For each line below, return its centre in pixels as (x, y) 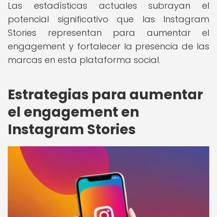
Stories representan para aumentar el (108, 33)
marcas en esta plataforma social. (84, 60)
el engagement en (73, 112)
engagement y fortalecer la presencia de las (108, 46)
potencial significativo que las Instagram (108, 19)
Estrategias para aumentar (105, 95)
